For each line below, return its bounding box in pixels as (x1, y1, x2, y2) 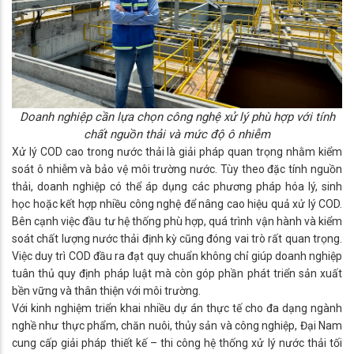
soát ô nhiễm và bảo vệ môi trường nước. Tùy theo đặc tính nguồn (12, 162, 342, 175)
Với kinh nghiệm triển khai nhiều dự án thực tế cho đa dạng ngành (12, 301, 342, 314)
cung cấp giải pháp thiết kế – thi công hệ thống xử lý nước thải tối (12, 336, 342, 349)
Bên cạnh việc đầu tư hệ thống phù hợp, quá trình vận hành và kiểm (12, 214, 342, 228)
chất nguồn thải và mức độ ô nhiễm (84, 126, 270, 141)
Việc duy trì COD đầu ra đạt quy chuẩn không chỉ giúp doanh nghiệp (12, 249, 342, 262)
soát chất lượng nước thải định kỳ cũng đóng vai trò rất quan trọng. (12, 232, 342, 245)
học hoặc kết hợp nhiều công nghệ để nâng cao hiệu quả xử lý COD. (12, 197, 342, 210)
